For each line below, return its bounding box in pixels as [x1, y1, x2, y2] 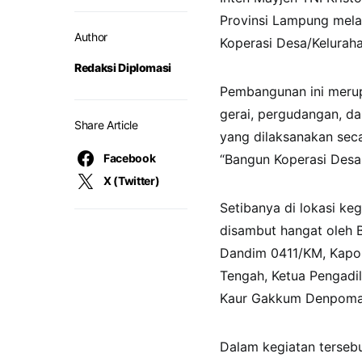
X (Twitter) [103, 174, 160, 187]
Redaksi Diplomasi [74, 61, 172, 74]
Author [74, 30, 107, 44]
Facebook [103, 151, 156, 165]
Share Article [74, 118, 138, 132]
